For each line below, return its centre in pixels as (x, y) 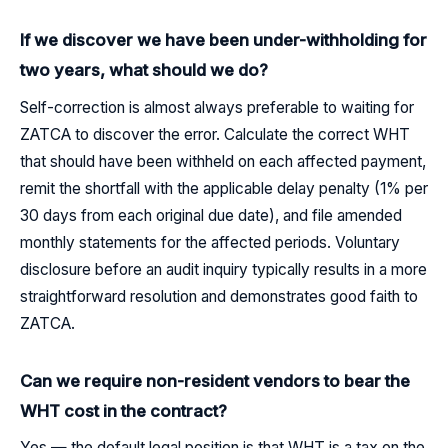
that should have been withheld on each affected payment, (223, 161)
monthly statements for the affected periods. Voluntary (210, 242)
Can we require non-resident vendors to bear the (215, 380)
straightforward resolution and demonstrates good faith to (219, 296)
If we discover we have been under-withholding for (223, 40)
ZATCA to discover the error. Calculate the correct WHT (215, 134)
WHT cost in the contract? (123, 410)
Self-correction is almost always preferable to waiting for (217, 107)
